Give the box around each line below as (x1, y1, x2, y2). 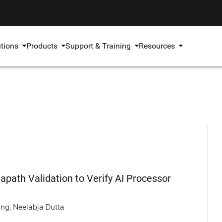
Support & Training (65, 41, 131, 51)
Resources (139, 41, 175, 51)
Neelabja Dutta (13, 202, 64, 212)
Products (26, 41, 58, 51)
